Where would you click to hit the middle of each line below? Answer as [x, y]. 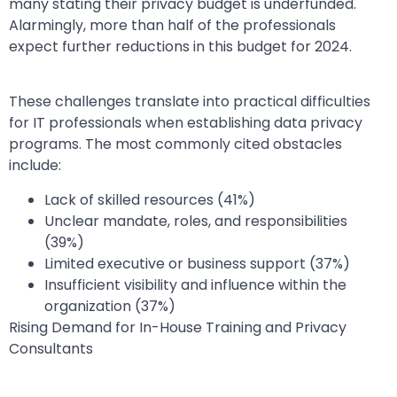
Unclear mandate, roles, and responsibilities [196, 221]
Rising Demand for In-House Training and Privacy [178, 327]
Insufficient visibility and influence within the [195, 284]
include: [35, 166]
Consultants [51, 348]
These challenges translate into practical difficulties [190, 102]
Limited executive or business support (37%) [197, 263]
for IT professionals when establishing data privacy [186, 123]
